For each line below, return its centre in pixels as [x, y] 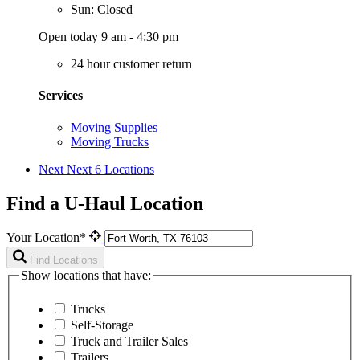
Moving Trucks [110, 141]
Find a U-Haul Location [105, 203]
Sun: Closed [102, 10]
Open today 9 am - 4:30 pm [108, 37]
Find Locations [64, 260]
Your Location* [48, 238]
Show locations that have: [86, 276]
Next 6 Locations [110, 169]
